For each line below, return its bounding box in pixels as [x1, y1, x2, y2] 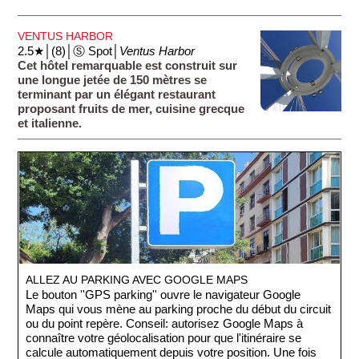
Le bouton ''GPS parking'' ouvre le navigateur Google [26, 288, 301, 302]
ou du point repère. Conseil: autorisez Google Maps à [26, 317, 304, 331]
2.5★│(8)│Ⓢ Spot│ [18, 44, 120, 58]
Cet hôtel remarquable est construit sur [18, 58, 238, 72]
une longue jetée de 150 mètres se [18, 73, 208, 87]
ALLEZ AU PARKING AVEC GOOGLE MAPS [26, 273, 248, 287]
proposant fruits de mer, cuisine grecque [18, 102, 245, 115]
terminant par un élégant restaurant [18, 87, 216, 101]
